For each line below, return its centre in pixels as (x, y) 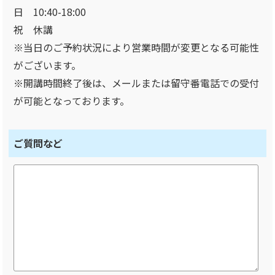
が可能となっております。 (72, 100)
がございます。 (48, 65)
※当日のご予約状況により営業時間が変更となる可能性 (137, 47)
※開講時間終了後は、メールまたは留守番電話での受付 (137, 83)
